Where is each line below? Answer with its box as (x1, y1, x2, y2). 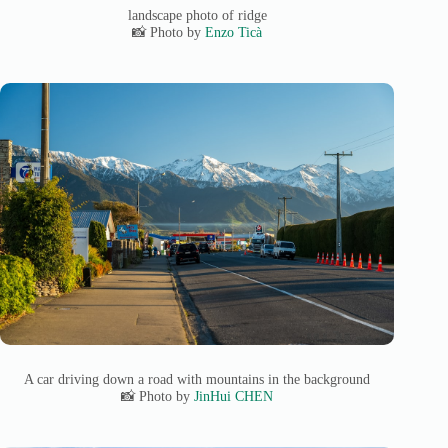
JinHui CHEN (194, 387, 274, 404)
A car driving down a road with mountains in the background (24, 370, 371, 387)
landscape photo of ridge (127, 6, 267, 23)
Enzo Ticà (205, 23, 263, 40)
